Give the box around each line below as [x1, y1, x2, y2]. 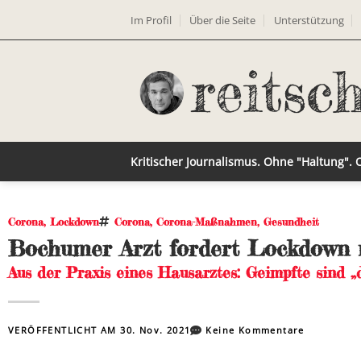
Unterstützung [273, 12, 344, 27]
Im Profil [131, 12, 172, 27]
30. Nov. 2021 [120, 324, 191, 336]
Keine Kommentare [205, 324, 305, 336]
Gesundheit [263, 215, 319, 228]
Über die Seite [189, 12, 256, 27]
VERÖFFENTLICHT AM [8, 324, 121, 336]
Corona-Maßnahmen [156, 215, 257, 228]
